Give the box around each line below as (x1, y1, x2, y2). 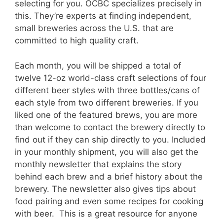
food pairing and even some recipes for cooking (15, 196, 203, 206)
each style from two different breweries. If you (15, 97, 198, 108)
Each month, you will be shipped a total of (15, 60, 181, 71)
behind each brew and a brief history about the (15, 171, 203, 182)
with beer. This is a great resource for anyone (15, 208, 197, 219)
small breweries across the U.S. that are (15, 23, 174, 34)
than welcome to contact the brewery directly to (15, 122, 205, 132)
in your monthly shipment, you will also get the (15, 147, 198, 157)
